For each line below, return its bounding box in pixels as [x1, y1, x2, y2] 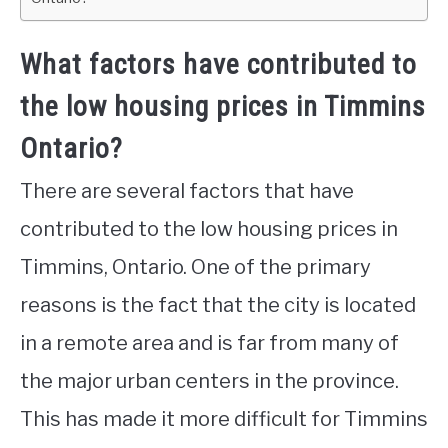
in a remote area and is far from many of [20, 331, 399, 356]
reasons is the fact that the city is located [20, 293, 416, 318]
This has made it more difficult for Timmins [20, 407, 428, 432]
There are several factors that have [20, 179, 354, 204]
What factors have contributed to [20, 48, 417, 82]
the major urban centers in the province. [20, 369, 399, 394]
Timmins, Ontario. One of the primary [20, 255, 371, 280]
